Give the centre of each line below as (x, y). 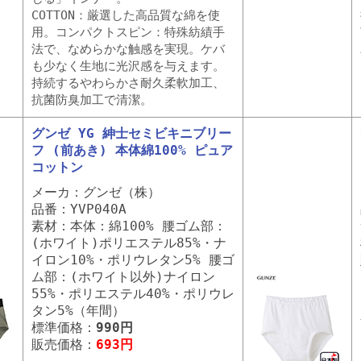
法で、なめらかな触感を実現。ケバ (128, 49)
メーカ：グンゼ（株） (96, 192)
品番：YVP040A (79, 209)
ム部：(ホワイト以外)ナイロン (123, 277)
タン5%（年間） (78, 311)
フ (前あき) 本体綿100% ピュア (132, 150)
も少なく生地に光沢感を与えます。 (128, 66)
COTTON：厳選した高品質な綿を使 (126, 15)
